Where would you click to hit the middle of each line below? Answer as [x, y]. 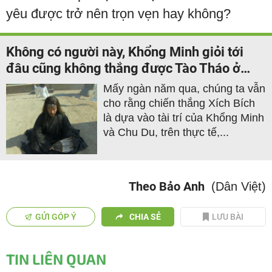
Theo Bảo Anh [167, 186]
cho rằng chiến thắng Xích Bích [179, 103]
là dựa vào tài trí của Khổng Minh [184, 117]
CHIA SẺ [145, 216]
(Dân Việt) [239, 186]
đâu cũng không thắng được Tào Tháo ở [123, 68]
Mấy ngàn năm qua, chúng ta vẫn [184, 88]
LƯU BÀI [228, 216]
